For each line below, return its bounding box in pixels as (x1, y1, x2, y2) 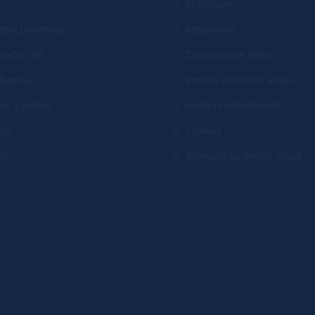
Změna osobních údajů (186, 72, 294, 86)
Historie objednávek (186, 98, 279, 112)
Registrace (186, 22, 235, 36)
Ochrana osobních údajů (186, 148, 302, 162)
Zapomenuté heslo (186, 47, 274, 61)
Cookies (186, 123, 221, 137)
